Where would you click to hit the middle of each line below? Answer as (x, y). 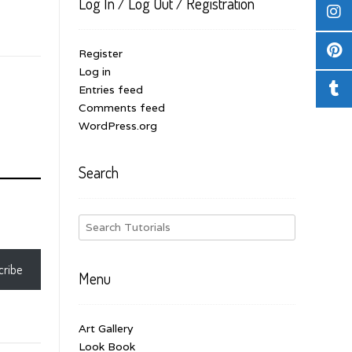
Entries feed (111, 89)
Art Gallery (106, 328)
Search (99, 172)
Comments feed (122, 107)
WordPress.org (118, 125)
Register (101, 53)
